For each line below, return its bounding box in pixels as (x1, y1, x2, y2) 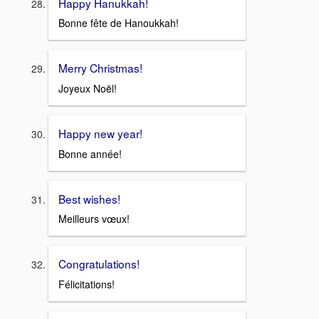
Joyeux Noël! (58, 80, 117, 95)
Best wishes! (58, 190, 120, 206)
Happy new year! (58, 125, 142, 141)
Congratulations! (58, 256, 140, 272)
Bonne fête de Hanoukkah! (58, 16, 179, 31)
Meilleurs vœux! (58, 211, 130, 226)
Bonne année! (58, 146, 122, 161)
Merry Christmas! (58, 60, 142, 76)
